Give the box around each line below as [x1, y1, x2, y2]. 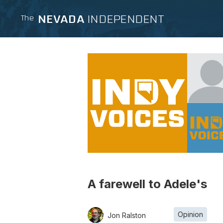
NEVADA [37, 12, 85, 27]
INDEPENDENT [87, 12, 165, 27]
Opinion [178, 210, 203, 219]
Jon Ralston [108, 211, 146, 220]
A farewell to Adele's [88, 177, 207, 192]
